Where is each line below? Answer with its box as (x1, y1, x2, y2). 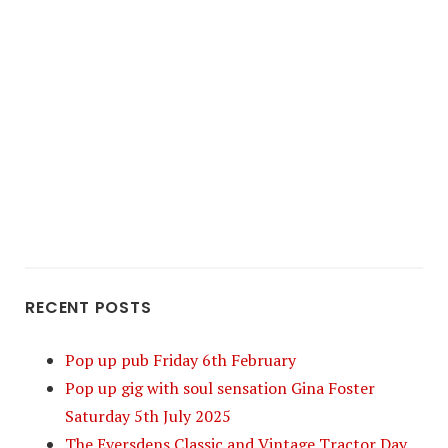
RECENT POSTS (25, 296, 152, 319)
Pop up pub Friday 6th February (65, 349, 297, 371)
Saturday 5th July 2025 (65, 405, 232, 427)
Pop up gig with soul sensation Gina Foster (65, 377, 376, 399)
